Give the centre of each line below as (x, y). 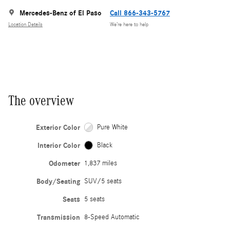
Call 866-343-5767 (140, 13)
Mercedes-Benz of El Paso (61, 13)
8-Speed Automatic (112, 217)
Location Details (25, 25)
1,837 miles (100, 163)
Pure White (113, 127)
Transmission (58, 217)
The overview (41, 100)
